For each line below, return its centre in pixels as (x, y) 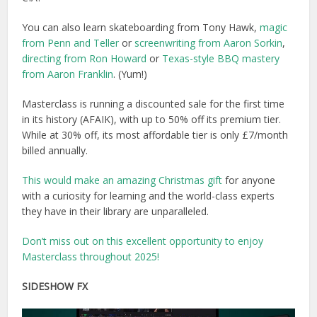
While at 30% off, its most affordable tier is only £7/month (155, 135)
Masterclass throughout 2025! (91, 257)
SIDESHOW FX (55, 287)
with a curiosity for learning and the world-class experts (149, 196)
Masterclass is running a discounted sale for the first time (154, 104)
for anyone (249, 180)
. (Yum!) (131, 74)
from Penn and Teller (71, 43)
